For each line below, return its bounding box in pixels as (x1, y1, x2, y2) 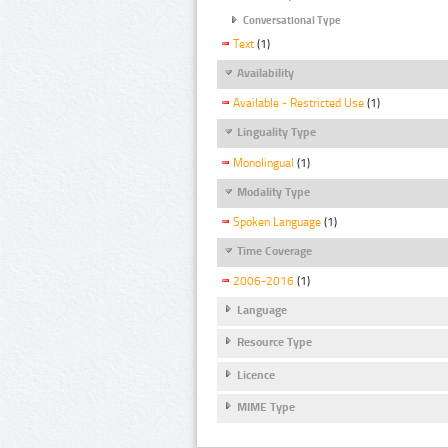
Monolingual (233, 155, 294, 170)
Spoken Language (233, 214, 321, 229)
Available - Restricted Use (233, 96, 364, 111)
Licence (237, 367, 275, 382)
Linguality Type (237, 125, 316, 140)
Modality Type (237, 184, 310, 199)
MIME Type (237, 400, 295, 415)
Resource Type (237, 335, 312, 350)
